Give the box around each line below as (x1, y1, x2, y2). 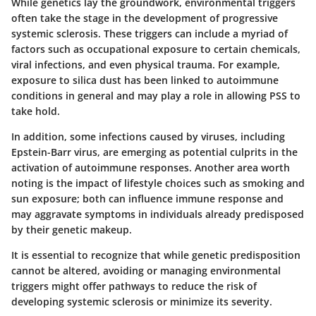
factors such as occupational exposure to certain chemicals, (11, 42, 300, 56)
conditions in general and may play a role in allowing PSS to (11, 88, 300, 102)
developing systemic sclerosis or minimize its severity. (11, 294, 272, 308)
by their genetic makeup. (11, 222, 132, 236)
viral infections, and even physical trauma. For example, (11, 57, 280, 71)
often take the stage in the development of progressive (11, 11, 278, 25)
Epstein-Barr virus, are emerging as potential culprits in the (11, 145, 298, 159)
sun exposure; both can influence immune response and (11, 191, 284, 205)
